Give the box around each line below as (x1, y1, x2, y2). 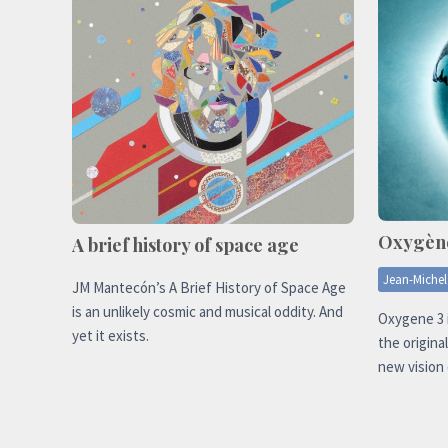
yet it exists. (72, 325, 149, 345)
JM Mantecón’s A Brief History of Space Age (72, 277, 346, 297)
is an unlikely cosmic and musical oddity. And (72, 301, 343, 321)
